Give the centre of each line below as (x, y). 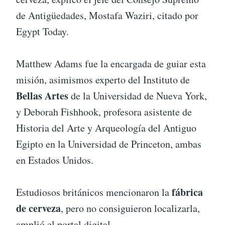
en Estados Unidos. (55, 160)
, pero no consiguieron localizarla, (130, 208)
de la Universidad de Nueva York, (138, 96)
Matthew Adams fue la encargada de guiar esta (111, 64)
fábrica (187, 192)
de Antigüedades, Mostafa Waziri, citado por (107, 16)
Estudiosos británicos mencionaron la (94, 192)
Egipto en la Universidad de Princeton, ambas (109, 144)
